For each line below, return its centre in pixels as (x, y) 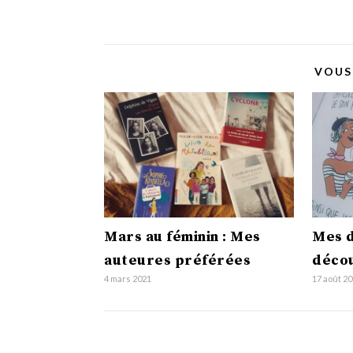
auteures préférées (177, 261)
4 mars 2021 (128, 279)
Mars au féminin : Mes (182, 237)
